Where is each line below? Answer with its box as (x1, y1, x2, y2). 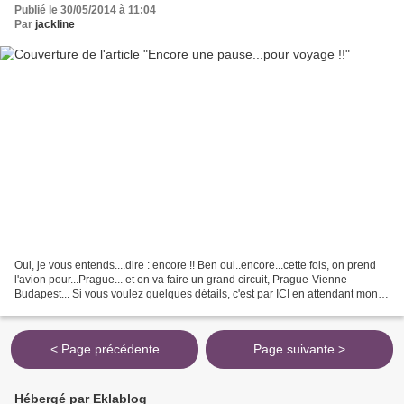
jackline (35, 17, 75, 31)
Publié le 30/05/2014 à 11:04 (14, 3, 156, 16)
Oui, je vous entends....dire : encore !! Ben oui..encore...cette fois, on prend (14, 259, 376, 272)
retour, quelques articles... (14, 302, 140, 316)
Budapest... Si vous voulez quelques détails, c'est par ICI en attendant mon (14, 288, 378, 301)
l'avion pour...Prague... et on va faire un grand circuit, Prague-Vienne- (14, 273, 351, 287)
